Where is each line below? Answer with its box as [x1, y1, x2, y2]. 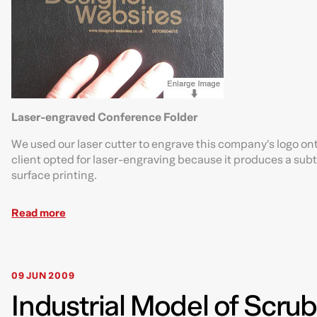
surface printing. [11, 166, 97, 186]
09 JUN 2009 [11, 268, 75, 284]
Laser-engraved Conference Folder [11, 108, 197, 128]
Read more [11, 204, 66, 223]
